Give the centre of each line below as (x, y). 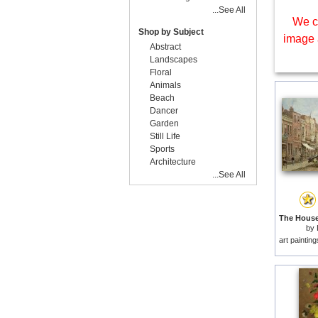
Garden (164, 124)
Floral (161, 72)
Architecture (173, 162)
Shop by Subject (171, 32)
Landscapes (174, 60)
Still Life (165, 136)
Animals (165, 85)
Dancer (164, 111)
